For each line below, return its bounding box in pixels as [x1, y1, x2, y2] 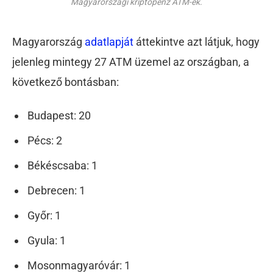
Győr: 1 [27, 209, 61, 222]
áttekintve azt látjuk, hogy [133, 35, 260, 48]
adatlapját [85, 35, 133, 48]
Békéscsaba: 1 [27, 159, 97, 172]
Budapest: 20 [27, 109, 91, 122]
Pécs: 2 [27, 134, 62, 147]
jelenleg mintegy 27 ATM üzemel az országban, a [12, 55, 249, 68]
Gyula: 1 [27, 233, 66, 247]
